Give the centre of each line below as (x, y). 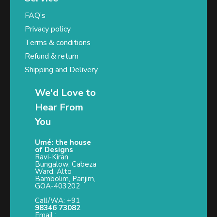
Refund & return (52, 56)
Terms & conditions (58, 43)
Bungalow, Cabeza (66, 164)
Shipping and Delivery (61, 70)
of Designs (54, 150)
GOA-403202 (57, 186)
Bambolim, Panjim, (65, 179)
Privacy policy (48, 29)
